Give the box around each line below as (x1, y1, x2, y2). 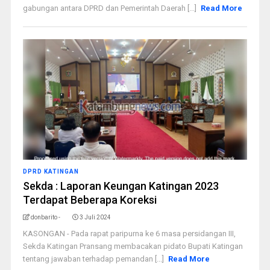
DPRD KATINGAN (22, 168, 79, 175)
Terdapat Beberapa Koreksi (22, 193, 157, 206)
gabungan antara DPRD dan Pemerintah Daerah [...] (22, 4, 198, 13)
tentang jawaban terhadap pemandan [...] (22, 254, 166, 263)
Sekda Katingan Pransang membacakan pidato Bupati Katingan (22, 242, 243, 251)
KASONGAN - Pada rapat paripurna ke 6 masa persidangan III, (22, 229, 236, 238)
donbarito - (30, 214, 60, 221)
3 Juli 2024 (79, 214, 111, 221)
